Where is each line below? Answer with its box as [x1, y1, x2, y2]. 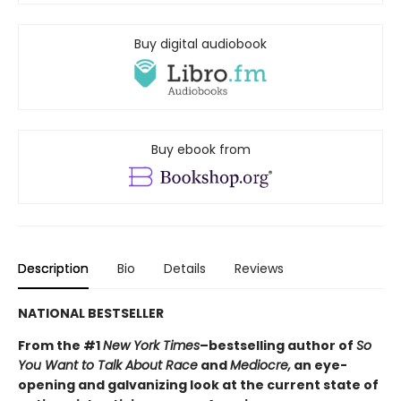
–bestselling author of [200, 336, 356, 354]
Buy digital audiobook [134, 35, 267, 54]
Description [18, 259, 89, 277]
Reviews [235, 259, 284, 277]
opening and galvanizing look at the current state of [18, 375, 379, 394]
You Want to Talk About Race [18, 355, 198, 374]
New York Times [103, 336, 200, 354]
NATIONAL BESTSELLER [18, 303, 164, 322]
